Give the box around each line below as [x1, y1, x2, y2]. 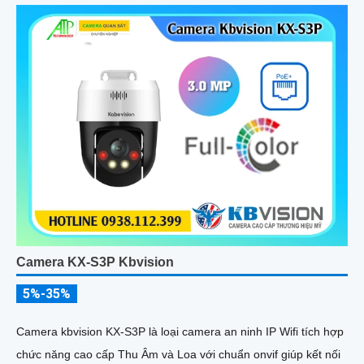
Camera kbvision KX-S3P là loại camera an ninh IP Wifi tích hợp [16, 325, 344, 339]
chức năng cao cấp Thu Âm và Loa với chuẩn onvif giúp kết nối [16, 348, 340, 362]
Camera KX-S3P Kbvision [16, 255, 174, 270]
